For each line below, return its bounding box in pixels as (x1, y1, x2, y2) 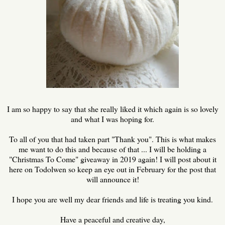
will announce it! (86, 174, 139, 185)
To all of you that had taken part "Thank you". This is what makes (9, 134, 216, 145)
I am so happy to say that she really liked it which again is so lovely (7, 103, 218, 115)
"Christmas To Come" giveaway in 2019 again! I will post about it (9, 154, 216, 165)
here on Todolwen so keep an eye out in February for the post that (9, 164, 216, 175)
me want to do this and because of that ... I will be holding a (19, 144, 206, 155)
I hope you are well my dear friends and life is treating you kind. (12, 194, 213, 205)
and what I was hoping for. (71, 114, 154, 125)
